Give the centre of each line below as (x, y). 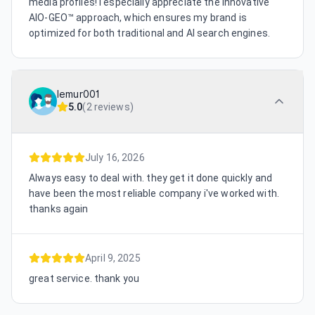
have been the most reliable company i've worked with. (154, 194)
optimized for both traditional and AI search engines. (149, 33)
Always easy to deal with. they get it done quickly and (151, 178)
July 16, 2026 (115, 158)
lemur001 (79, 95)
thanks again (59, 209)
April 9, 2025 (113, 258)
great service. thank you (84, 279)
